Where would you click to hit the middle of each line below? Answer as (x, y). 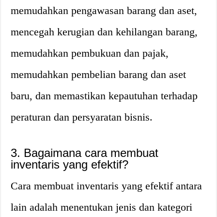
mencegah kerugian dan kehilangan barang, (104, 32)
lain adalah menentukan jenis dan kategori (102, 207)
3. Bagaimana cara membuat (85, 153)
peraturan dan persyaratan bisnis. (82, 117)
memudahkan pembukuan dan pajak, (90, 53)
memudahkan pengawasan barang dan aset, (104, 10)
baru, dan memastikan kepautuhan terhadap (104, 96)
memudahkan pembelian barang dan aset (99, 74)
